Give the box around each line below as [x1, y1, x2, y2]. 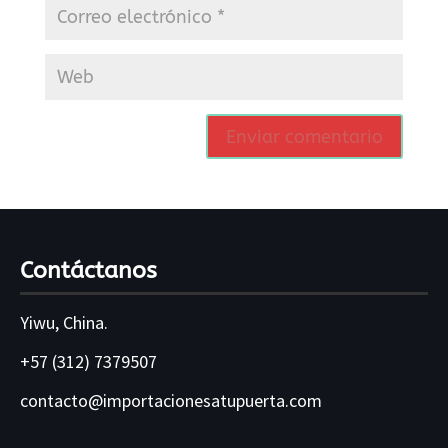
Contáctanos [20, 257, 158, 285]
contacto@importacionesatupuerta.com [20, 389, 323, 413]
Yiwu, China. [20, 311, 109, 335]
